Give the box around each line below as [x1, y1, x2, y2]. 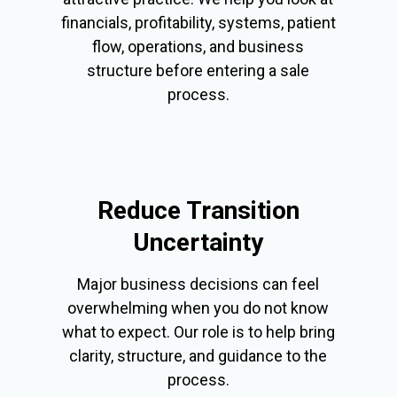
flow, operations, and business [92, 36, 305, 56]
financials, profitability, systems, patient [60, 12, 336, 32]
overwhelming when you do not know [67, 298, 330, 317]
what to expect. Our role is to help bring [61, 322, 335, 341]
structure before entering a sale [87, 60, 310, 80]
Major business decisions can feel [77, 274, 320, 293]
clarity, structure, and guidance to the [69, 346, 328, 365]
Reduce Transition [97, 195, 300, 225]
